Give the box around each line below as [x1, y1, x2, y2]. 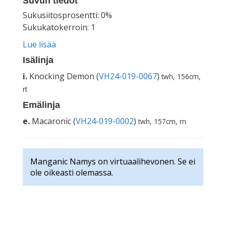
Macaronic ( [32, 116, 76, 127]
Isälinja [23, 55, 53, 66]
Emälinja [23, 100, 60, 110]
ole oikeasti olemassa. [30, 167, 113, 179]
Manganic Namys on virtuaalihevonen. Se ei [30, 156, 195, 167]
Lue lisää [23, 39, 56, 50]
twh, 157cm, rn [138, 117, 186, 127]
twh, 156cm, [161, 72, 201, 82]
